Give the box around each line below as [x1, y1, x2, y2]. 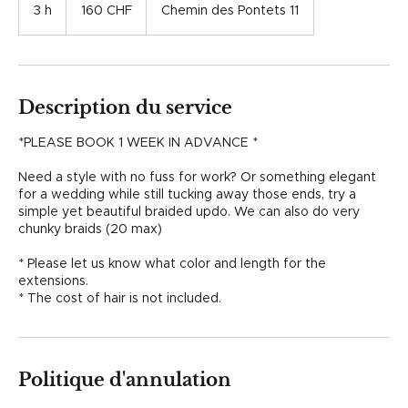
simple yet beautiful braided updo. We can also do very [18, 206, 360, 219]
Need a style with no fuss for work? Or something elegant [18, 171, 376, 184]
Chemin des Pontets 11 [161, 5, 299, 17]
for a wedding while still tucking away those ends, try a [18, 189, 356, 201]
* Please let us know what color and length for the [18, 258, 326, 270]
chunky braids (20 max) [18, 223, 162, 236]
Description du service [18, 97, 232, 118]
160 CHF [81, 5, 132, 17]
